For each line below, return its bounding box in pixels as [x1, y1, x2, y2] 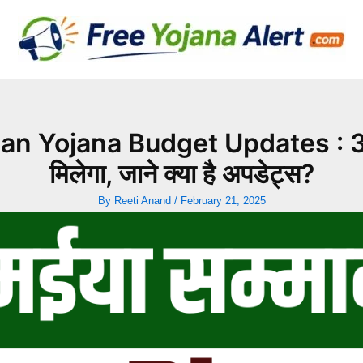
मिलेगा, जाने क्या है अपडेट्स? [49, 158, 314, 190]
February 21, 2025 [180, 194, 266, 207]
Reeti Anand [113, 194, 174, 207]
